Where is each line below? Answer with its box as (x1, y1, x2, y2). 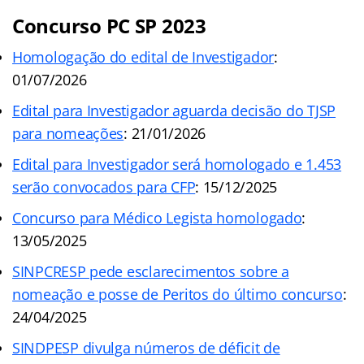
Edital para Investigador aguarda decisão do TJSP (12, 101, 336, 121)
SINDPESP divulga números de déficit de (12, 338, 280, 358)
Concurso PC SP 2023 (12, 12, 206, 40)
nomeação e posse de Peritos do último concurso (12, 284, 343, 305)
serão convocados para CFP (12, 177, 196, 197)
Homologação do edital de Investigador (12, 47, 275, 67)
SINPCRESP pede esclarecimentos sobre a (12, 262, 289, 282)
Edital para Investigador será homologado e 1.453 (12, 154, 342, 175)
